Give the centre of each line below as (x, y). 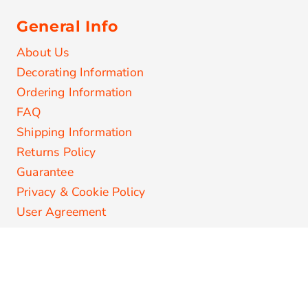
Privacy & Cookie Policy (81, 192)
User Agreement (62, 212)
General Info (68, 27)
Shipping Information (75, 132)
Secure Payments (154, 296)
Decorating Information (80, 73)
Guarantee (45, 172)
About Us (43, 53)
